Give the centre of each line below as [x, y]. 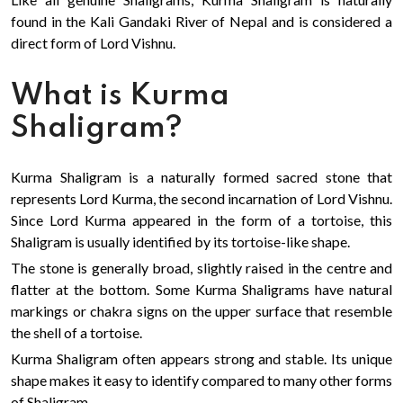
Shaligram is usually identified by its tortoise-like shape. [180, 242]
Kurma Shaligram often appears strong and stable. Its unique [201, 358]
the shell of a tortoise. [76, 332]
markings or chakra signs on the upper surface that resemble [201, 311]
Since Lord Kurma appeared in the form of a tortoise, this [201, 220]
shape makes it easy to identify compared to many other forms [201, 380]
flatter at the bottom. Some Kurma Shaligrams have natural [201, 289]
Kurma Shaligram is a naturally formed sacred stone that [201, 177]
